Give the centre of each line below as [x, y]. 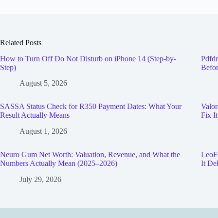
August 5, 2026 [43, 83]
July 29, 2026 [40, 179]
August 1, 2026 [43, 131]
